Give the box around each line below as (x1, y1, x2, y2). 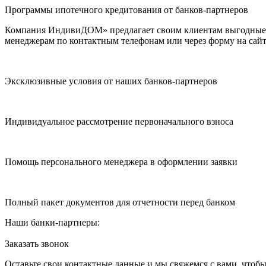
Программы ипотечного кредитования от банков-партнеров (5, 5, 248, 15)
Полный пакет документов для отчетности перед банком (5, 197, 235, 207)
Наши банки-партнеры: (5, 217, 100, 227)
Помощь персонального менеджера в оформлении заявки (5, 157, 237, 167)
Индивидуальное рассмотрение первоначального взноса (5, 116, 233, 126)
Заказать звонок (5, 239, 69, 249)
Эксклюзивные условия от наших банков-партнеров (5, 76, 217, 86)
